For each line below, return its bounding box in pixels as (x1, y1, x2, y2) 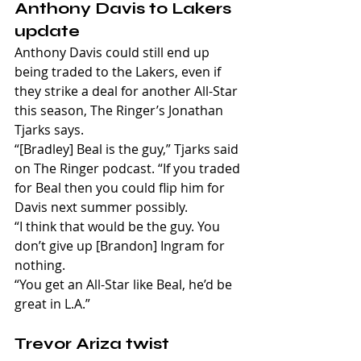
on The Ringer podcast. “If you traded (15, 160, 243, 177)
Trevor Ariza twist (15, 334, 169, 354)
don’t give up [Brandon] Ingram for (15, 237, 228, 255)
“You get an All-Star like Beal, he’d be (15, 276, 235, 293)
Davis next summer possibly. (15, 198, 188, 216)
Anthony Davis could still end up (15, 44, 213, 61)
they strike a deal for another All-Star (15, 82, 241, 100)
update (15, 21, 80, 41)
